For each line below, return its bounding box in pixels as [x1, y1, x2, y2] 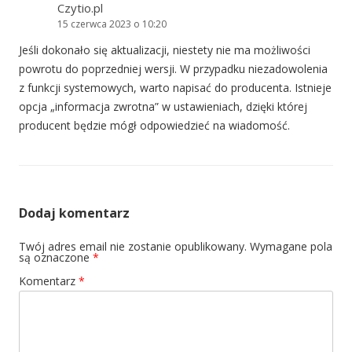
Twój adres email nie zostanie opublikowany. [19, 239, 247, 255]
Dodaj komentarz [19, 204, 130, 222]
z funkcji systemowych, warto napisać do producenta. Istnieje [19, 80, 332, 96]
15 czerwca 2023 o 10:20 [57, 17, 167, 31]
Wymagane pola [250, 239, 332, 255]
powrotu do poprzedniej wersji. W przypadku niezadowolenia [19, 61, 328, 77]
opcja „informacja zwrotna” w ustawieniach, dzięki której [19, 99, 307, 115]
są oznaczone [19, 250, 93, 266]
